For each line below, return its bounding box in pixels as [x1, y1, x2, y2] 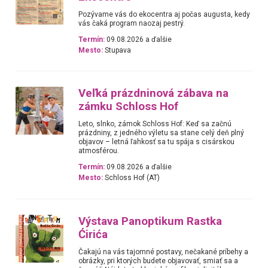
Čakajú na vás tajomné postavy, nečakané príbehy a [78, 247, 249, 256]
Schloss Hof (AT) [103, 173, 160, 182]
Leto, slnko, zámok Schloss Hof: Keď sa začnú [78, 120, 232, 129]
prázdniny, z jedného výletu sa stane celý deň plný [78, 129, 245, 138]
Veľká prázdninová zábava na [78, 87, 229, 100]
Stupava [103, 45, 132, 54]
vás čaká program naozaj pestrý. [78, 19, 185, 28]
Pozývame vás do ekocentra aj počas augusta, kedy [78, 10, 251, 19]
